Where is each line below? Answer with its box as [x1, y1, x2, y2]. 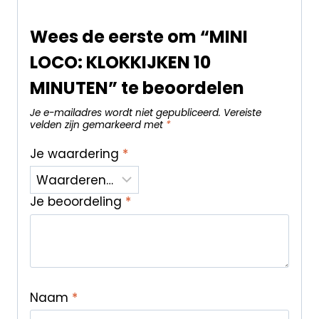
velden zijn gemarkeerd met [29, 118, 166, 132]
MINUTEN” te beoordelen [29, 76, 244, 100]
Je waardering [29, 145, 122, 162]
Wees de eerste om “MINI [29, 25, 248, 49]
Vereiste [223, 106, 261, 120]
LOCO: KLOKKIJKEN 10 [29, 51, 211, 75]
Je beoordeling [29, 193, 125, 211]
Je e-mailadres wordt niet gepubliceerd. [29, 106, 221, 120]
